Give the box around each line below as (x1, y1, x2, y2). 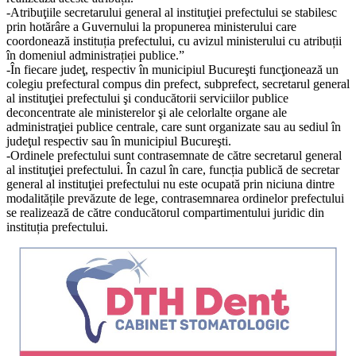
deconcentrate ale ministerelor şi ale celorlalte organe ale (6, 105, 287, 119)
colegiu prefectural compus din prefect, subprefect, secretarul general (6, 76, 350, 91)
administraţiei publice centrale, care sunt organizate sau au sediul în (6, 119, 341, 133)
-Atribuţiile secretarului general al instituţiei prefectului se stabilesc (6, 5, 337, 19)
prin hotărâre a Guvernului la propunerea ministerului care (6, 19, 296, 33)
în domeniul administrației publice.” (6, 48, 184, 62)
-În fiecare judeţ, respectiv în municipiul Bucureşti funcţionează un (6, 62, 339, 76)
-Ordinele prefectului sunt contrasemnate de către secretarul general (6, 148, 342, 162)
